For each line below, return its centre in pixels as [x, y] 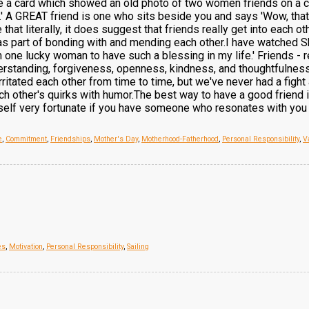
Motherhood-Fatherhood [180, 139]
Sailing [138, 247]
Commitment [26, 139]
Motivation [26, 247]
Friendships [70, 139]
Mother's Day [116, 139]
